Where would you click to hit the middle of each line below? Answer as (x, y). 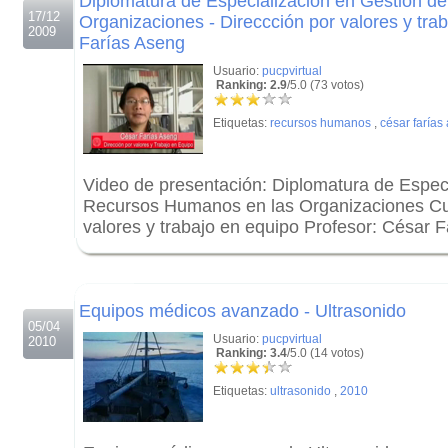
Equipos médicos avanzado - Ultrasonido (242, 311)
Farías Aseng (132, 43)
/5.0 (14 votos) (325, 353)
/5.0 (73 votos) (325, 85)
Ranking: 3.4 (250, 353)
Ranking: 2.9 (250, 85)
